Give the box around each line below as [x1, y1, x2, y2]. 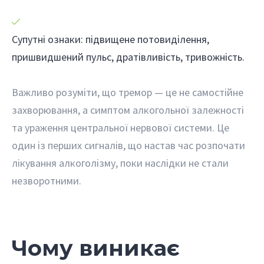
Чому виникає [12, 234, 180, 261]
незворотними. [12, 173, 81, 187]
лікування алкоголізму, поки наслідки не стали [12, 156, 229, 170]
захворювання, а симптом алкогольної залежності [12, 103, 244, 117]
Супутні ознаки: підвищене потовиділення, [12, 32, 209, 46]
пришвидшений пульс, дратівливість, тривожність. [12, 49, 245, 64]
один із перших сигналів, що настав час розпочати [12, 138, 245, 152]
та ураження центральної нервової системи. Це [12, 120, 229, 134]
